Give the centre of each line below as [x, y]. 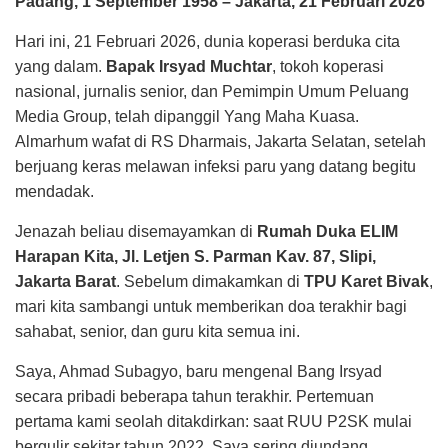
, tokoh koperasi [328, 66]
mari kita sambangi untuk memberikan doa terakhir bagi [211, 306]
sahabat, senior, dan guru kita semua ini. [157, 331]
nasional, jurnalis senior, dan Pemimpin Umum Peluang [212, 91]
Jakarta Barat [65, 281]
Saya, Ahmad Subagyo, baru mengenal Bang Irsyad [198, 371]
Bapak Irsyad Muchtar [189, 66]
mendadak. [54, 191]
